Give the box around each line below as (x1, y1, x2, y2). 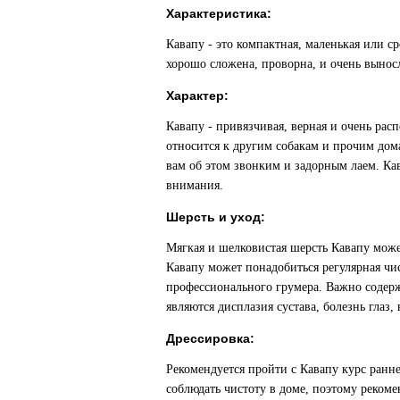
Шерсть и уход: (166, 210, 265, 224)
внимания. (166, 179, 223, 192)
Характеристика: (166, 6, 271, 21)
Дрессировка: (166, 331, 254, 346)
